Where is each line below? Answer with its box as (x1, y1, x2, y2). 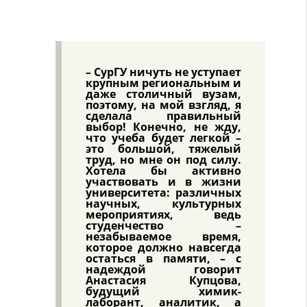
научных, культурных (86, 195, 241, 211)
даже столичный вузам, (86, 86, 241, 101)
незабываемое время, (86, 228, 241, 244)
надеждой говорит (86, 261, 241, 277)
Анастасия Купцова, (86, 272, 241, 288)
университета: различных (86, 184, 241, 200)
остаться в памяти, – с (86, 250, 241, 266)
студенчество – (86, 217, 241, 233)
